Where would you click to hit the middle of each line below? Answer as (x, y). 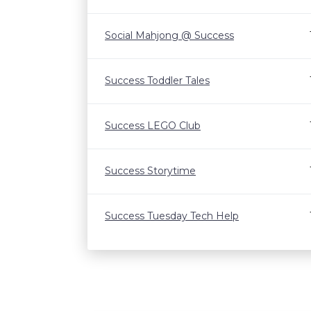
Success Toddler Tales (157, 81)
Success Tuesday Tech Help (172, 216)
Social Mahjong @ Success (169, 35)
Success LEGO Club (153, 126)
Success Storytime (150, 171)
